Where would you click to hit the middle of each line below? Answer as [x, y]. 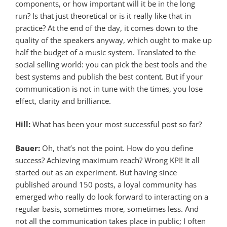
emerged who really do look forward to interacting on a [112, 196]
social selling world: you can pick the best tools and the [111, 64]
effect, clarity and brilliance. [63, 101]
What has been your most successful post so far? [117, 124]
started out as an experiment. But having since [96, 172]
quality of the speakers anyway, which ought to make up [113, 40]
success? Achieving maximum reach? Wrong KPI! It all [107, 160]
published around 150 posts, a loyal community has [106, 184]
